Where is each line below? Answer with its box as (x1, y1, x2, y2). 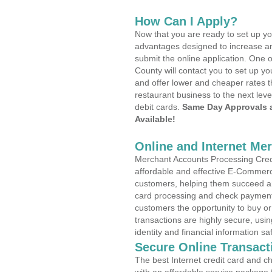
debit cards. (135, 102, 182, 112)
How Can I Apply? (135, 15, 237, 28)
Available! (135, 114, 175, 124)
